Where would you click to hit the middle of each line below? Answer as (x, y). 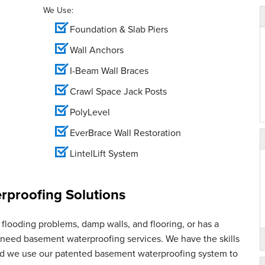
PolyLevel (91, 112)
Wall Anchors (97, 50)
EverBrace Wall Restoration (125, 132)
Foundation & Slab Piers (119, 29)
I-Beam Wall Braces (109, 70)
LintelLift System (104, 153)
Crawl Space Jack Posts (118, 91)
